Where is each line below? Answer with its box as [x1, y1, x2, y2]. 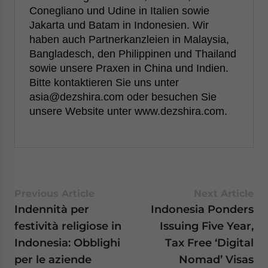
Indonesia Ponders [151, 203, 254, 215]
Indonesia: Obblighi [14, 236, 120, 249]
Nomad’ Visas [179, 253, 254, 266]
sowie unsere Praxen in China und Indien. [29, 62, 229, 74]
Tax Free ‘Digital [165, 236, 254, 249]
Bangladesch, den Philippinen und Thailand [29, 48, 236, 60]
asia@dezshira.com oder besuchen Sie [29, 91, 217, 103]
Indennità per [14, 203, 89, 215]
